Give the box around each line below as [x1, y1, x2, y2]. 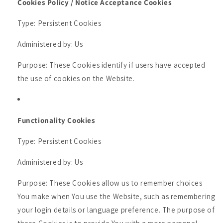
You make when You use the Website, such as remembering [17, 192, 216, 201]
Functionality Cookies [17, 115, 96, 125]
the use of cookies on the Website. [17, 74, 135, 83]
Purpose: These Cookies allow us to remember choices [17, 178, 203, 188]
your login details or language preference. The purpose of [17, 205, 215, 215]
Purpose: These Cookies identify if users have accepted [17, 60, 206, 70]
